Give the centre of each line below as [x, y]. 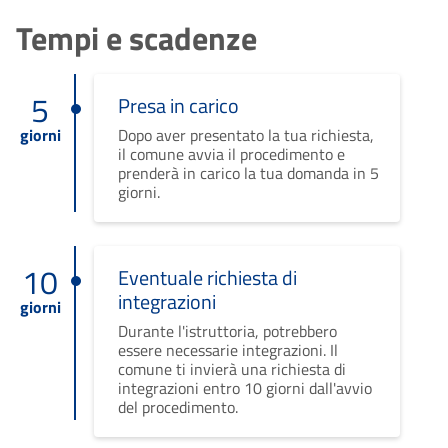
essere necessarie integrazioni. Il [227, 350]
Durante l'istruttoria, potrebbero [227, 331]
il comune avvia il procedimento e [231, 154]
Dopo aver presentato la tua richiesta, [245, 135]
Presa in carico [178, 106]
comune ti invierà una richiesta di [231, 369]
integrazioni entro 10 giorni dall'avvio [244, 388]
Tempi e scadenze [136, 38]
